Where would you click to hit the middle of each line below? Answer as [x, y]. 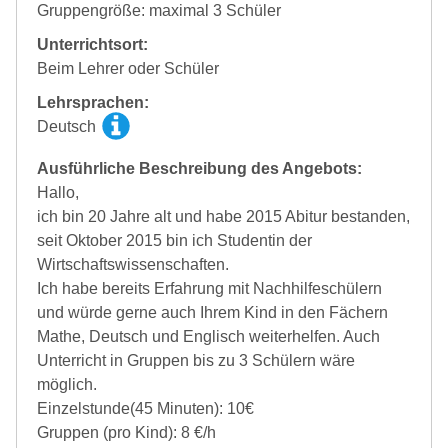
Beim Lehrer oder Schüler [128, 69]
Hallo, [58, 193]
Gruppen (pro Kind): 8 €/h [126, 433]
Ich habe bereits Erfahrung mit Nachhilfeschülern [209, 289]
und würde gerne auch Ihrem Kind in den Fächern [212, 313]
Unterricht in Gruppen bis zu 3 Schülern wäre [196, 361]
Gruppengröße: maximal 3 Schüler [159, 11]
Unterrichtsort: [92, 45]
